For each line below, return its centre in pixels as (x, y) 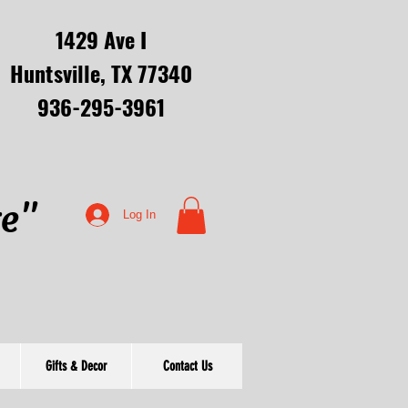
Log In (140, 214)
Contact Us (187, 366)
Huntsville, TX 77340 (101, 73)
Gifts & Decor (76, 366)
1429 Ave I (101, 39)
